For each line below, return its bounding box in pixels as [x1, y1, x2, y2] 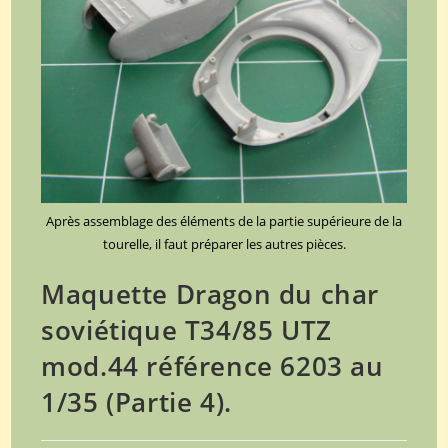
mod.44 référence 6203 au [41, 347, 384, 384]
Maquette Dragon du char [41, 275, 380, 312]
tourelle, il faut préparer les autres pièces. [102, 234, 346, 253]
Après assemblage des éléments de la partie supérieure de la [46, 211, 402, 230]
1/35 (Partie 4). [41, 383, 232, 420]
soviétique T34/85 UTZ [41, 311, 332, 348]
